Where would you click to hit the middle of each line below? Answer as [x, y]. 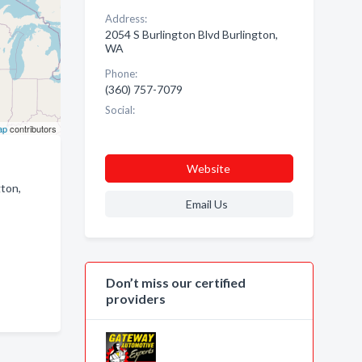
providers [135, 299]
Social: [120, 110]
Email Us [206, 204]
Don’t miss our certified [175, 282]
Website [208, 168]
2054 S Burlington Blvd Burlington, [191, 34]
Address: [126, 19]
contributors [32, 128]
